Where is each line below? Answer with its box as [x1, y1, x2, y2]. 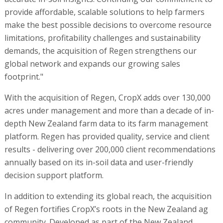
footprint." [4, 71, 43, 82]
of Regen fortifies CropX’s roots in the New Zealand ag [4, 203, 208, 215]
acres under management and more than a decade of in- [4, 105, 214, 116]
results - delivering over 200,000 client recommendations [4, 143, 216, 155]
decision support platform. [4, 169, 104, 181]
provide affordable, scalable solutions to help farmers [4, 6, 205, 17]
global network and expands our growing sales [4, 58, 180, 69]
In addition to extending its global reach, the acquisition [4, 190, 212, 202]
